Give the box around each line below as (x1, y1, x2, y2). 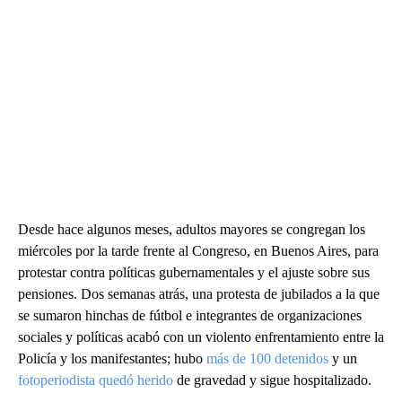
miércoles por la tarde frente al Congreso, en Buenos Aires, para (18, 242, 379, 258)
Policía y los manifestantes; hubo (18, 350, 206, 366)
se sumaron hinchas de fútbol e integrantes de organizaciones (18, 307, 362, 323)
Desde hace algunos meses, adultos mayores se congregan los (18, 221, 365, 237)
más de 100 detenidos (206, 350, 328, 366)
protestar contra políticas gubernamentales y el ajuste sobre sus (18, 264, 370, 280)
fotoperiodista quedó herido (18, 371, 173, 388)
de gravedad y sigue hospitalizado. (173, 371, 371, 388)
